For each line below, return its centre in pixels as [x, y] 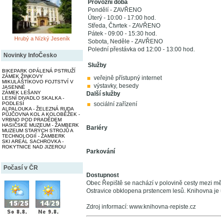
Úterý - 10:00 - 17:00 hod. [122, 18]
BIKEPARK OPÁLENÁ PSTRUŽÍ [39, 71]
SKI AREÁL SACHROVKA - [33, 141]
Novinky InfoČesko [30, 55]
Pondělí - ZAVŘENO [115, 10]
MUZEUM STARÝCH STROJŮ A [37, 130]
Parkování [101, 151]
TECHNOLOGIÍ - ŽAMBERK [34, 136]
